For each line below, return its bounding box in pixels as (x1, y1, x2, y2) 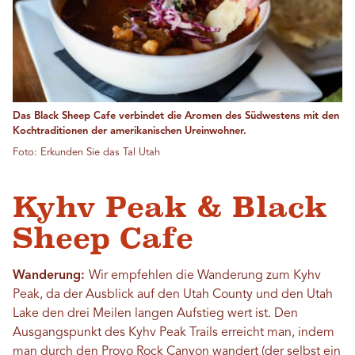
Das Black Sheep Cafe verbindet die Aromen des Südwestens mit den (13, 111, 339, 122)
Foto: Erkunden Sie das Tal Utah (13, 147, 160, 158)
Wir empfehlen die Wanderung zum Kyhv (89, 269, 321, 283)
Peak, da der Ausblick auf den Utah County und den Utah (13, 288, 333, 302)
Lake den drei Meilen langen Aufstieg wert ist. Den (13, 307, 298, 321)
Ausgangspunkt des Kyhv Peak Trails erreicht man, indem (13, 326, 334, 340)
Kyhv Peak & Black (13, 191, 327, 224)
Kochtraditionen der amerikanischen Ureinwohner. (13, 126, 246, 137)
